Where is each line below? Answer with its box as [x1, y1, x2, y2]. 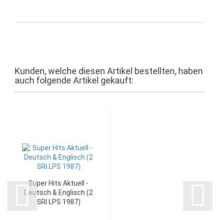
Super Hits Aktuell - [28, 179, 88, 187]
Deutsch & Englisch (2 [24, 188, 93, 196]
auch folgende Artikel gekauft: [15, 75, 134, 85]
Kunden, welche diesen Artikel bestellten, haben [15, 65, 203, 76]
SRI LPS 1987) [36, 197, 81, 206]
